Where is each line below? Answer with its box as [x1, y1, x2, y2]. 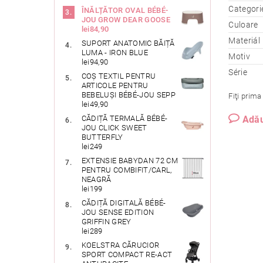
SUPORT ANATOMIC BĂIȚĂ [81, 39, 175, 48]
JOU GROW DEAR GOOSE [81, 15, 170, 25]
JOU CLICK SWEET [81, 123, 147, 133]
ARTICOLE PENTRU [81, 81, 149, 90]
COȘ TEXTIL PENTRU [81, 72, 156, 81]
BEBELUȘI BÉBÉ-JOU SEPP [81, 90, 176, 100]
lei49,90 [81, 100, 109, 109]
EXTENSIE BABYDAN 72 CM [81, 156, 178, 166]
